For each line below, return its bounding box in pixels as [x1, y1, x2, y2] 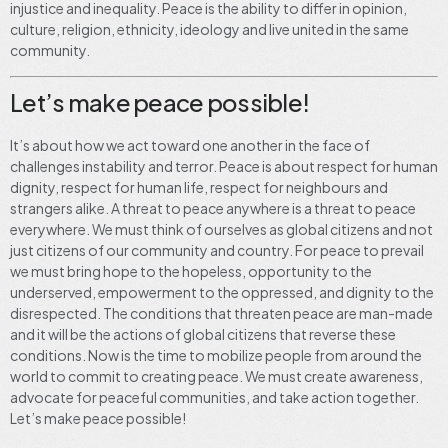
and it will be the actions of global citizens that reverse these [10, 324, 396, 343]
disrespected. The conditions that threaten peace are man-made [10, 303, 433, 322]
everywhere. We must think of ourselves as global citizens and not [10, 219, 433, 238]
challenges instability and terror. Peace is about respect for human [10, 156, 438, 175]
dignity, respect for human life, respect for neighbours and [10, 177, 388, 196]
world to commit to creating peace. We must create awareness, [10, 366, 423, 385]
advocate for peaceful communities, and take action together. [10, 387, 419, 406]
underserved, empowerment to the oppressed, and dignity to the [10, 282, 434, 301]
